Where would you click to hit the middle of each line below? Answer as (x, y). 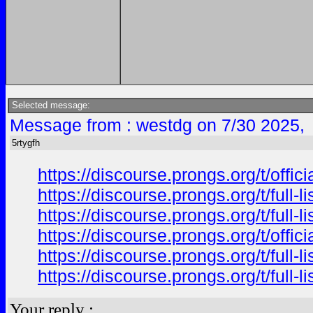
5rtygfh (26, 143)
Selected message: (50, 105)
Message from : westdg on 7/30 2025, (157, 125)
